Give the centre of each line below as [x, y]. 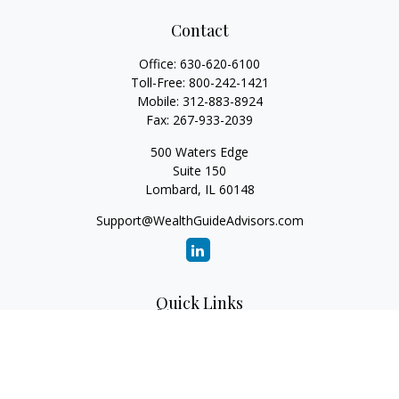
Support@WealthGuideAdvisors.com [199, 220]
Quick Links [199, 303]
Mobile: [159, 101]
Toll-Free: [159, 82]
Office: [159, 64]
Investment [199, 357]
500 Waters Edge [199, 152]
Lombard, [173, 189]
